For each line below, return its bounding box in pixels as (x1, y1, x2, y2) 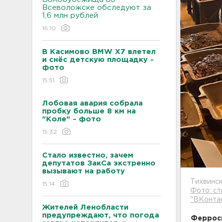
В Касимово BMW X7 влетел (42, 49, 156, 55)
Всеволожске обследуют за (42, 4, 151, 11)
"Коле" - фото (42, 116, 101, 122)
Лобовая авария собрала (42, 100, 143, 107)
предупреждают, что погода (42, 212, 159, 219)
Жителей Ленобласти (42, 204, 128, 211)
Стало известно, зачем (42, 152, 133, 159)
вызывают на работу (42, 168, 125, 174)
